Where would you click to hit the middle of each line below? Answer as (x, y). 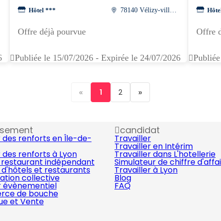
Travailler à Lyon (146, 170)
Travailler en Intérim (154, 146)
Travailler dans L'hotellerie (165, 154)
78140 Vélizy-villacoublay (173, 10)
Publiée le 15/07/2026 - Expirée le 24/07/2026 (98, 58)
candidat (140, 130)
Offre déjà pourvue (52, 32)
